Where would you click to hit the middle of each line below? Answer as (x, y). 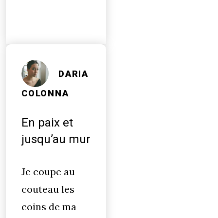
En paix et (47, 123)
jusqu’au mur (56, 139)
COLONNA (45, 93)
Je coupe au (48, 172)
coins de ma (49, 207)
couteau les (48, 189)
